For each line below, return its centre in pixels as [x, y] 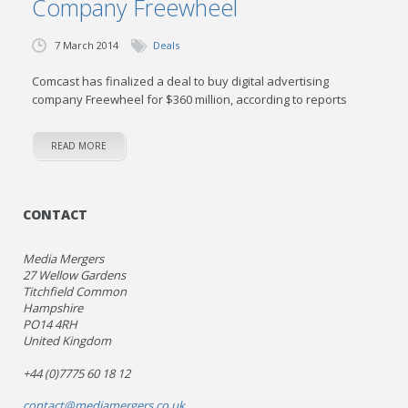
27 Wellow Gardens [75, 275]
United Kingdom [67, 341]
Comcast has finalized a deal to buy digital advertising [181, 81]
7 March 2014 [87, 45]
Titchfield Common [75, 291]
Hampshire [53, 308]
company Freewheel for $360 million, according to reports [190, 99]
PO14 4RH [51, 324]
